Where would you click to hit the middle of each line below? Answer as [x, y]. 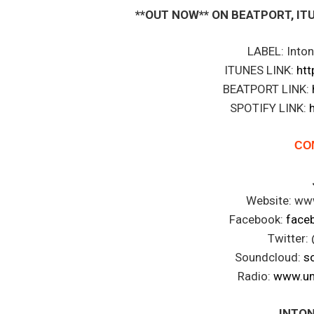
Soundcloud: [269, 258]
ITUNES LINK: [260, 70]
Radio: [256, 277]
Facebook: [258, 220]
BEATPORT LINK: [268, 89]
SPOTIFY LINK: [269, 108]
